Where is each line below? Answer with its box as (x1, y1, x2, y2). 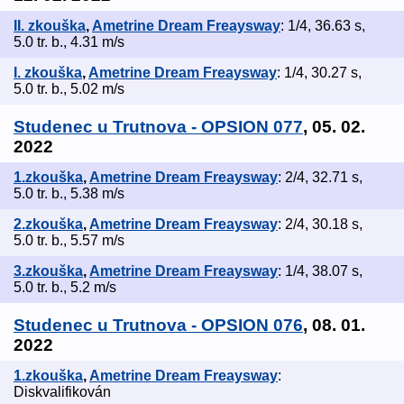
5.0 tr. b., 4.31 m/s (14, 34, 124, 50)
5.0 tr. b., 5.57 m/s (14, 233, 124, 249)
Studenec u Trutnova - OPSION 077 (14, 117, 303, 137)
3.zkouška (14, 263, 83, 280)
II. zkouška (14, 18, 86, 34)
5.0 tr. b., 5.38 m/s (14, 186, 124, 202)
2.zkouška (14, 216, 83, 233)
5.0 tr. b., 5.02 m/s (14, 81, 124, 97)
